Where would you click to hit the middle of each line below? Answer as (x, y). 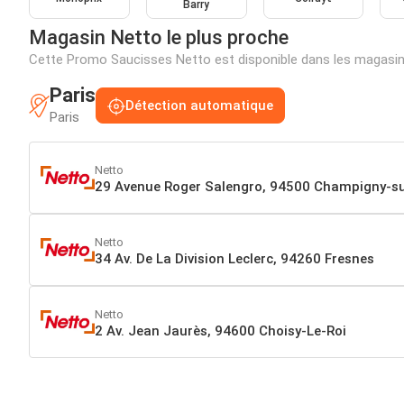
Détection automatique (199, 106)
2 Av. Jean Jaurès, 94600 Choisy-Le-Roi (220, 331)
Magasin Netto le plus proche (159, 38)
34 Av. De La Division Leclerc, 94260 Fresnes (234, 258)
